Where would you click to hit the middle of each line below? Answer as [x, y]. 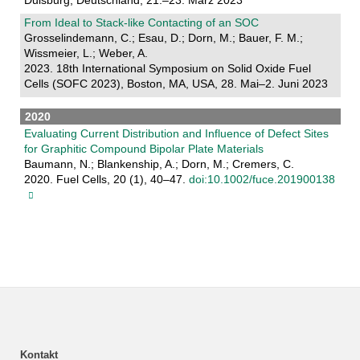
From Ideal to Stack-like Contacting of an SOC [141, 23]
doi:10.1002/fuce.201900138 [262, 180]
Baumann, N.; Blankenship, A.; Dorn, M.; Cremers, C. [159, 164]
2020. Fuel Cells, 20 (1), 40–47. [106, 180]
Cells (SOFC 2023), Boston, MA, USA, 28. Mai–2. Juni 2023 [176, 84]
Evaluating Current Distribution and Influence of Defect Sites [176, 134]
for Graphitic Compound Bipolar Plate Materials [143, 149]
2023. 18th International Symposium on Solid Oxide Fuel [167, 69]
